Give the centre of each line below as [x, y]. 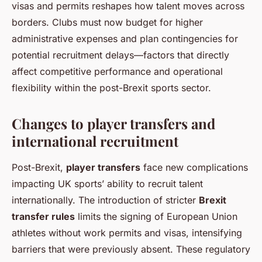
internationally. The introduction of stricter [105, 200]
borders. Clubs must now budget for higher [107, 23]
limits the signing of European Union [156, 217]
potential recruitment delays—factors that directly [120, 55]
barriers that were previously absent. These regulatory [131, 249]
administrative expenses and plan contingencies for [125, 39]
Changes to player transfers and [113, 124]
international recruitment [95, 141]
